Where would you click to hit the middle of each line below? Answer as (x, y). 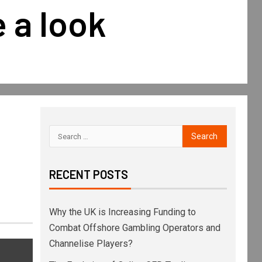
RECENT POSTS (88, 174)
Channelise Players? (91, 244)
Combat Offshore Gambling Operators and (135, 228)
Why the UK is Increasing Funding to (122, 212)
